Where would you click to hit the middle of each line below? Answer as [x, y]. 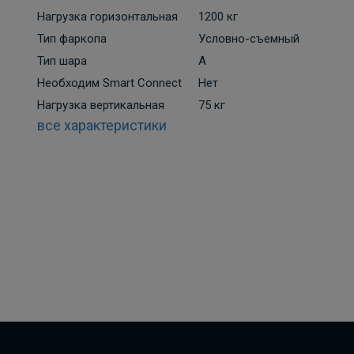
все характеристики [102, 125]
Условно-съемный [249, 39]
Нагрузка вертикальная [101, 105]
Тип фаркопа [72, 39]
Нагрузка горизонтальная [107, 17]
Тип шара [62, 61]
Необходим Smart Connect [109, 83]
